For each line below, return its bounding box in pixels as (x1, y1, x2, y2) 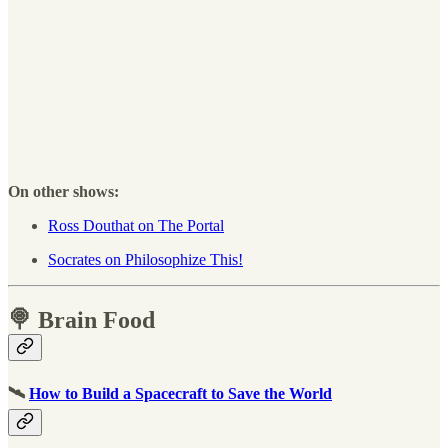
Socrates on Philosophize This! (48, 251, 243, 269)
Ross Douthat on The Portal (48, 217, 224, 235)
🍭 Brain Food (8, 306, 155, 333)
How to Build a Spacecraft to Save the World (29, 385, 332, 403)
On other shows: (8, 183, 119, 201)
